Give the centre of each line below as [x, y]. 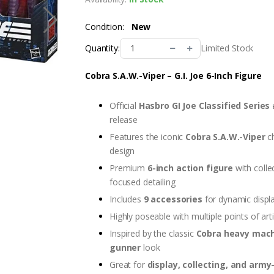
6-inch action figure [190, 168]
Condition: [105, 26]
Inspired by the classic [153, 233]
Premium [128, 168]
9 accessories [173, 199]
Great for [128, 264]
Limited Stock [227, 48]
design [122, 150]
